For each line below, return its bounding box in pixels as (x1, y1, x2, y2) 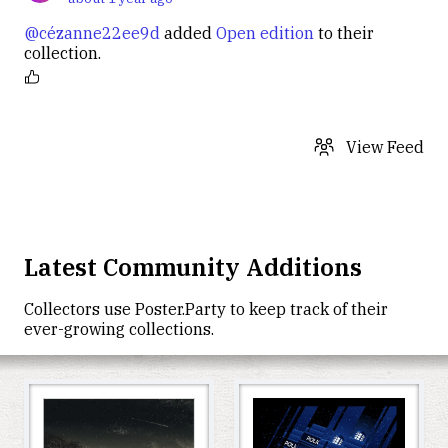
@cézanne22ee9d (24, 23, 160, 44)
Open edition (216, 23, 314, 44)
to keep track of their (226, 299, 388, 320)
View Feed (346, 137, 424, 158)
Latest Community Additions (24, 251, 362, 284)
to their (314, 23, 374, 44)
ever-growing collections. (24, 319, 214, 340)
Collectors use (24, 299, 135, 320)
